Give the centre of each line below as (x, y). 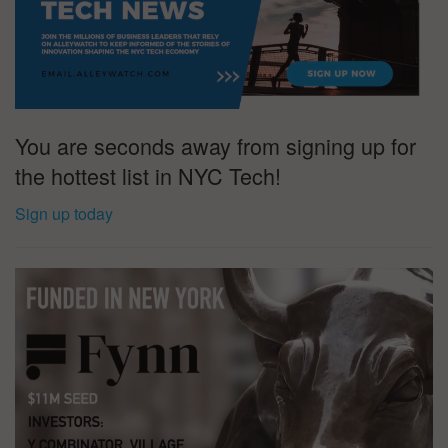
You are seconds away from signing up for (215, 145)
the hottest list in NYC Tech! (148, 175)
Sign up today (64, 214)
